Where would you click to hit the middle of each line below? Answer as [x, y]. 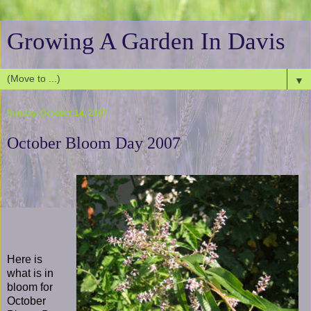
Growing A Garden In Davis [146, 41]
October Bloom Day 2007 [94, 143]
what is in [30, 273]
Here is [25, 259]
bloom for [30, 287]
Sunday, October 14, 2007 [57, 114]
